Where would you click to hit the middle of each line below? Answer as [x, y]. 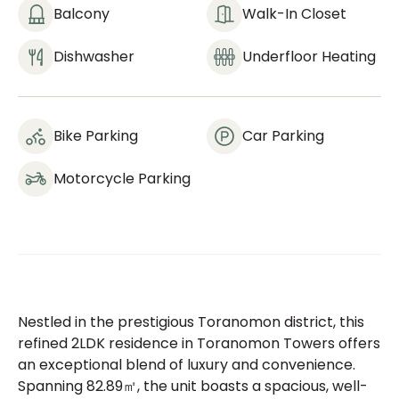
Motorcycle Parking [122, 179]
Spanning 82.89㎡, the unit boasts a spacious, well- [193, 386]
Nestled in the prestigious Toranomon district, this [191, 322]
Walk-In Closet [294, 14]
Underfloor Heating [309, 57]
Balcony [81, 14]
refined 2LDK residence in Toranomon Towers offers [199, 343]
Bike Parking [96, 136]
